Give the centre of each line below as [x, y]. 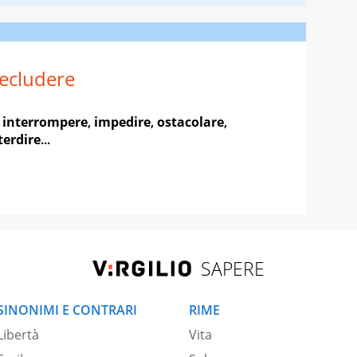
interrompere [45, 122]
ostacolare [190, 122]
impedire [122, 122]
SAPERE [232, 268]
